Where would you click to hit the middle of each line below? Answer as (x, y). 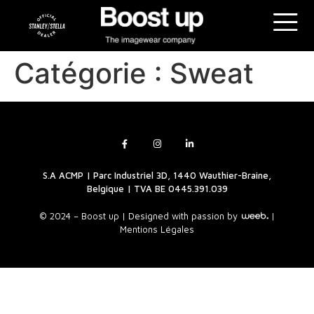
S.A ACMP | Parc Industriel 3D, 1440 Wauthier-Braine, (157, 176)
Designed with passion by (184, 216)
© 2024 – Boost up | (84, 216)
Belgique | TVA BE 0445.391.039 (157, 189)
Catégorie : (92, 74)
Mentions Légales (157, 230)
